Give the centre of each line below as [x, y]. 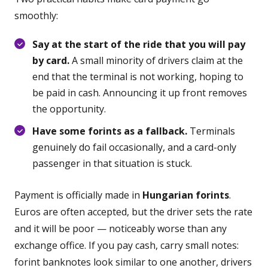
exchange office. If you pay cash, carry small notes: [127, 245]
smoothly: [36, 16]
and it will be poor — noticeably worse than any [121, 229]
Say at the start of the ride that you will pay [139, 44]
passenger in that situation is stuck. [112, 163]
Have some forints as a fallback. [110, 131]
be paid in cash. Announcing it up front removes [140, 93]
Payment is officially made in [78, 195]
